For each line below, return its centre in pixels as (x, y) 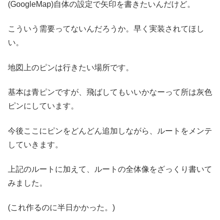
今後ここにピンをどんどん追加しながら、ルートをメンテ (110, 131)
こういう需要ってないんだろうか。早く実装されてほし (106, 29)
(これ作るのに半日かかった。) (61, 208)
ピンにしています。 (43, 106)
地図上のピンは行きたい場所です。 (71, 67)
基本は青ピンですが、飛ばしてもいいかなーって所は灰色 (110, 92)
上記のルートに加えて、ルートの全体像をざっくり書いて (110, 169)
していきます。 (35, 144)
